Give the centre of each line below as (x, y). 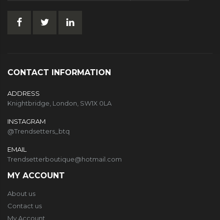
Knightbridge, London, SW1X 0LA (59, 103)
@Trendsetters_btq (39, 131)
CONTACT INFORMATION (59, 73)
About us (21, 194)
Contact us (25, 206)
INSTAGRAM (27, 122)
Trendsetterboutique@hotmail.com (65, 159)
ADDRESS (24, 94)
